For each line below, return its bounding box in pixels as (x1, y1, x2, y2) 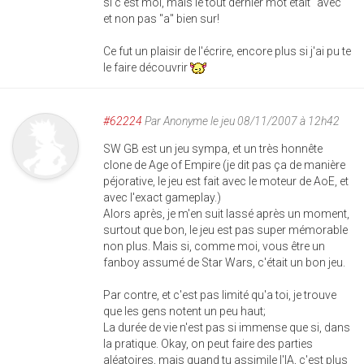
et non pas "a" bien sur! (103, 12, 219, 25)
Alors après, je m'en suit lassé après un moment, (103, 207, 349, 220)
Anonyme (163, 115, 208, 128)
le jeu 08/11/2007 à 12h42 (208, 115, 340, 128)
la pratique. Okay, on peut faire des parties (103, 337, 313, 350)
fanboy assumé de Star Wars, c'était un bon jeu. (103, 256, 345, 269)
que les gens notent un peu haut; (103, 305, 266, 318)
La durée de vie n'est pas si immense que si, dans (103, 321, 350, 334)
